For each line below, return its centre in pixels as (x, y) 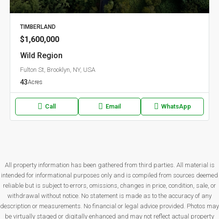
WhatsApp (176, 107)
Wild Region (41, 56)
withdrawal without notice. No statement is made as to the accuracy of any (109, 196)
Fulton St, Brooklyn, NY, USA (58, 70)
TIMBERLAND (38, 27)
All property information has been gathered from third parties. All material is (109, 165)
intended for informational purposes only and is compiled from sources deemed (109, 175)
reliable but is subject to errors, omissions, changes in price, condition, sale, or (109, 186)
